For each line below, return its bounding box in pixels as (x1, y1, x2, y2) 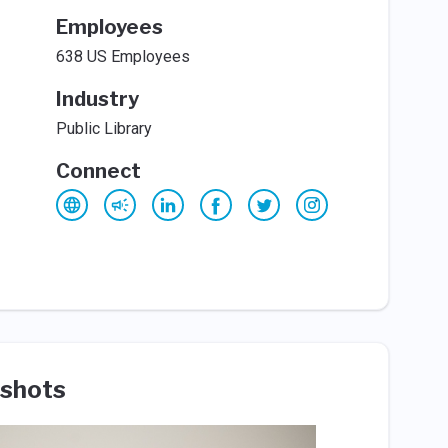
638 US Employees (55, 47, 190, 66)
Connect (55, 159, 141, 183)
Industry (55, 87, 139, 111)
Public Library (55, 119, 152, 138)
